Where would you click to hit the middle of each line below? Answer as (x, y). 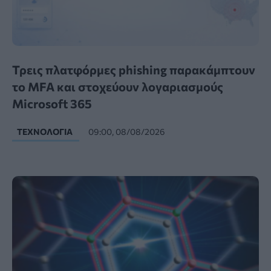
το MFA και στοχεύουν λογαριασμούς (118, 86)
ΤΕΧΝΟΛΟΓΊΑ (46, 131)
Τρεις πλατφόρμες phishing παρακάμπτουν (134, 69)
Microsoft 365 (52, 103)
